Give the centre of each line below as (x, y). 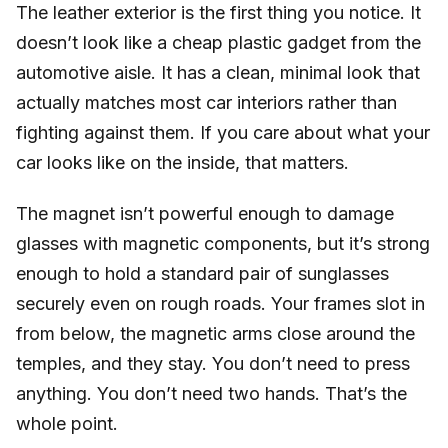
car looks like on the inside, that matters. (182, 162)
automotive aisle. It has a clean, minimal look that (218, 72)
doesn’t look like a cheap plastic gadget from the (218, 42)
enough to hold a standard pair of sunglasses (202, 274)
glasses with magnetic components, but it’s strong (223, 244)
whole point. (67, 424)
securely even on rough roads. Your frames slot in (220, 304)
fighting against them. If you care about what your (223, 132)
